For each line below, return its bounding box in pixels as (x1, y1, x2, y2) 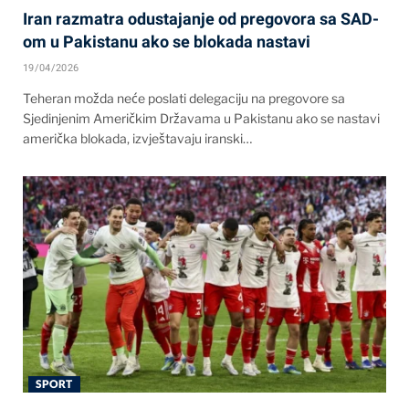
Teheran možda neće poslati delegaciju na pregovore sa (23, 89, 345, 106)
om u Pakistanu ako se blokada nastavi (23, 31, 310, 51)
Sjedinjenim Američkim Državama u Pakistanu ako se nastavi (23, 110, 380, 126)
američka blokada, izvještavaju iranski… (23, 130, 252, 146)
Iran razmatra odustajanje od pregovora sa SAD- (23, 8, 379, 28)
